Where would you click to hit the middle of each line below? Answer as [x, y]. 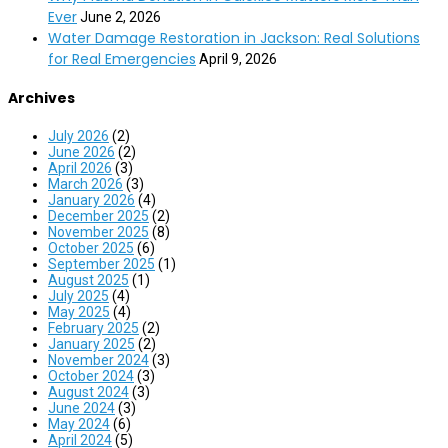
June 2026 [81, 151]
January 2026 [91, 199]
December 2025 [98, 215]
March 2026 [85, 183]
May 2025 [79, 311]
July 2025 [78, 295]
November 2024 [98, 359]
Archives [41, 98]
